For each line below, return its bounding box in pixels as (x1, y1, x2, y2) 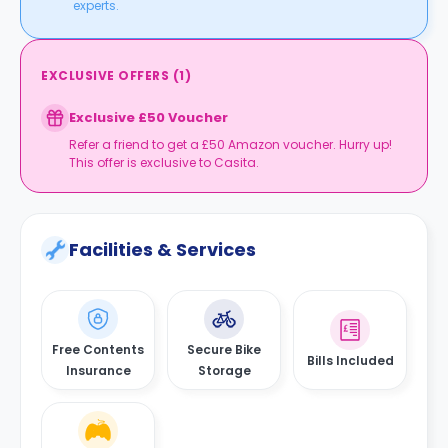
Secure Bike (187, 341, 261, 358)
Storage (197, 362, 251, 379)
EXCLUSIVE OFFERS (41, 67, 169, 84)
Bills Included (306, 351, 394, 369)
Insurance (65, 362, 131, 379)
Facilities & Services (69, 237, 256, 262)
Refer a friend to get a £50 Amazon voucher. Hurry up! (69, 136, 392, 153)
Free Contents (52, 341, 144, 358)
